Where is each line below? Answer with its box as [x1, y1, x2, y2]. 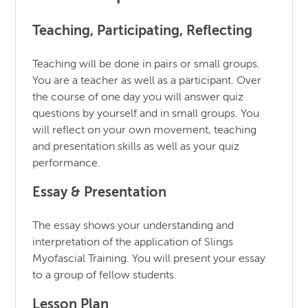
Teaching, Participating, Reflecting [32, 24, 253, 38]
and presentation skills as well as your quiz [32, 141, 240, 153]
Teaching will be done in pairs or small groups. [32, 58, 261, 70]
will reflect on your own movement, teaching [32, 124, 257, 136]
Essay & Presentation [32, 186, 167, 200]
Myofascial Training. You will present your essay [32, 253, 266, 265]
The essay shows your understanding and [32, 220, 234, 232]
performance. [32, 157, 101, 169]
